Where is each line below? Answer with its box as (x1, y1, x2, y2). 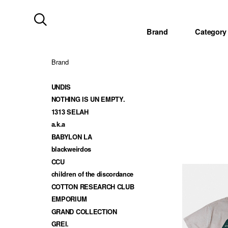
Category (195, 26, 226, 37)
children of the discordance (51, 169, 134, 179)
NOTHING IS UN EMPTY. (51, 94, 125, 104)
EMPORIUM (51, 194, 87, 204)
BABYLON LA (51, 131, 92, 141)
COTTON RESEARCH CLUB (51, 181, 134, 191)
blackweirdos (51, 144, 91, 154)
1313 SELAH (51, 106, 89, 117)
